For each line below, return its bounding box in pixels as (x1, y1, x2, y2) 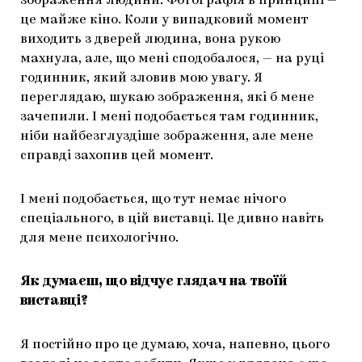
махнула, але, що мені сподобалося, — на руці (20, 52, 324, 65)
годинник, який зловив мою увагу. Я (20, 71, 263, 85)
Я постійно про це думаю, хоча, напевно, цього (20, 338, 330, 351)
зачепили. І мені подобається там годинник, (20, 110, 318, 124)
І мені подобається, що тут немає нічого (20, 192, 286, 206)
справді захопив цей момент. (20, 149, 213, 162)
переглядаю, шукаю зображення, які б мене (20, 90, 314, 104)
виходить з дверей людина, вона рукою (20, 32, 280, 46)
